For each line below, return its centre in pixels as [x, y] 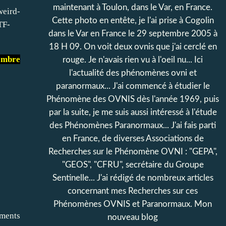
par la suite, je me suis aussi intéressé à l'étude [133, 112]
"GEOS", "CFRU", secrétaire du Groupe [133, 165]
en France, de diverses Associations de [133, 138]
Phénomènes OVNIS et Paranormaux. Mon [133, 204]
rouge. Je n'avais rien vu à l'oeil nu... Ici [133, 60]
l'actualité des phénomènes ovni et [133, 73]
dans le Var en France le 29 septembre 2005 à [133, 34]
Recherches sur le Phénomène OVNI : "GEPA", [133, 152]
